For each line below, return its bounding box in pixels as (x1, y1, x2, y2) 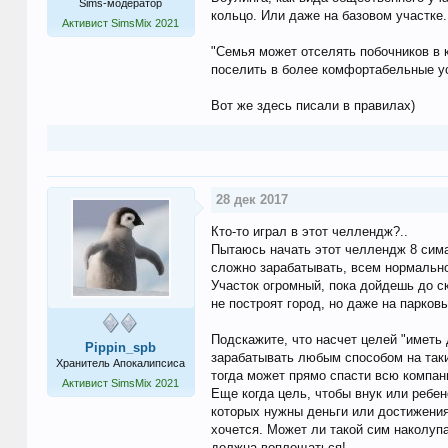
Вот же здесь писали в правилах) (210, 98, 415, 114)
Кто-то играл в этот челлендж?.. (210, 224, 408, 240)
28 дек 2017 (215, 192, 288, 208)
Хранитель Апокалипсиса (56, 357, 186, 370)
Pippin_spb (85, 340, 157, 356)
